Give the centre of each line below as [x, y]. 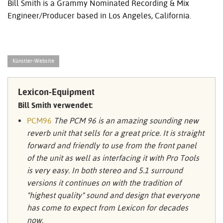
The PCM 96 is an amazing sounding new [126, 121]
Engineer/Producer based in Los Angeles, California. [99, 16]
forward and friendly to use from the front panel [111, 146]
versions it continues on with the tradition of [104, 183]
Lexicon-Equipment [56, 92]
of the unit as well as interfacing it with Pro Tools [113, 158]
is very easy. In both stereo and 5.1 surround [105, 170]
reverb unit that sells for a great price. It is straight [115, 133]
